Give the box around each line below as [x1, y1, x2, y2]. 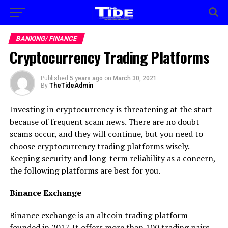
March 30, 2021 [112, 75, 157, 82]
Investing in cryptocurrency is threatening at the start [9, 104, 212, 115]
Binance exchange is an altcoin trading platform [9, 210, 188, 221]
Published [40, 75, 68, 82]
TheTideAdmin [49, 82, 93, 89]
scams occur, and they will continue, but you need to [9, 128, 203, 139]
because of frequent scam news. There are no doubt [9, 116, 199, 127]
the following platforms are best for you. [9, 165, 160, 176]
